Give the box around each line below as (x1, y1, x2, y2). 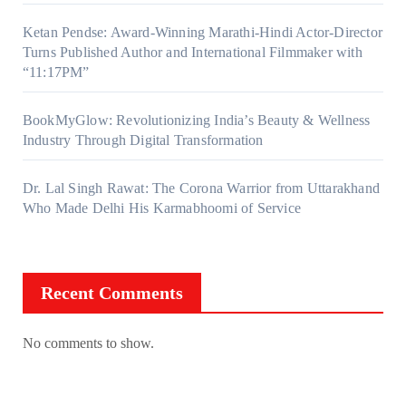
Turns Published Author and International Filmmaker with (22, 43, 362, 60)
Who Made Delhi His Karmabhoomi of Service (22, 199, 301, 216)
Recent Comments (40, 282, 183, 303)
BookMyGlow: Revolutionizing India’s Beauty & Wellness (22, 111, 371, 128)
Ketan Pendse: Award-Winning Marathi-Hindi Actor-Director (22, 24, 382, 40)
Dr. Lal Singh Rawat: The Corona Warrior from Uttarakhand (22, 179, 380, 196)
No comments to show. (22, 334, 154, 351)
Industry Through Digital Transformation (22, 131, 264, 148)
